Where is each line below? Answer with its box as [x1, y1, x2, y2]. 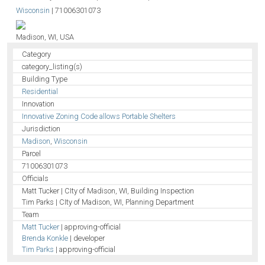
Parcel [22, 149, 41, 159]
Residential [22, 87, 59, 96]
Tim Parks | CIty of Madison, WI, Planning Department [22, 198, 195, 207]
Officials [22, 174, 49, 183]
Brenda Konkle [22, 234, 69, 243]
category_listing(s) [22, 62, 83, 72]
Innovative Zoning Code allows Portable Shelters [22, 112, 176, 121]
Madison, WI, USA [16, 33, 75, 42]
